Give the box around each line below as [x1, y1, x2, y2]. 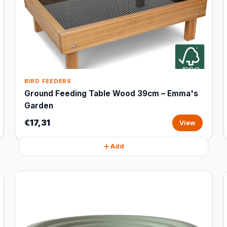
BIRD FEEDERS [24, 78, 72, 85]
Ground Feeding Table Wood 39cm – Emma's [24, 89, 198, 98]
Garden [24, 101, 53, 110]
